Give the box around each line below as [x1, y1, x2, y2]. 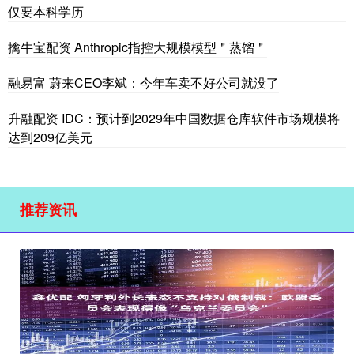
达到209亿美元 [8, 127, 92, 146]
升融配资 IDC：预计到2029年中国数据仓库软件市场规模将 [8, 108, 340, 127]
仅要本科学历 [8, 2, 84, 21]
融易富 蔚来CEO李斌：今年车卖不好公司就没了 [8, 73, 279, 92]
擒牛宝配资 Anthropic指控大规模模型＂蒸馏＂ [8, 37, 267, 56]
